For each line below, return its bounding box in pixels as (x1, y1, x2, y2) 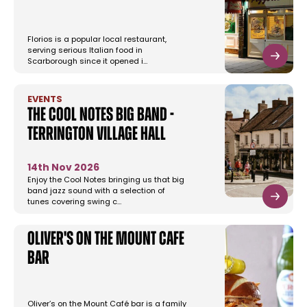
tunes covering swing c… (27, 199, 121, 207)
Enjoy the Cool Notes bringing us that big (27, 177, 184, 185)
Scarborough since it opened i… (27, 58, 147, 66)
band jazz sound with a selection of (27, 188, 165, 196)
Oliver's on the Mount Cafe (27, 230, 184, 250)
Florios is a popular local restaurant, (27, 36, 167, 45)
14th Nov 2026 (27, 163, 99, 174)
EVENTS (27, 95, 62, 105)
